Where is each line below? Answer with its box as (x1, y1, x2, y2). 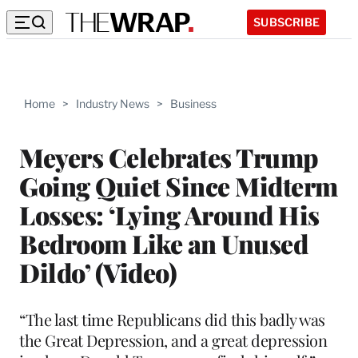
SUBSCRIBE (253, 14, 320, 29)
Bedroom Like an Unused (19, 225, 308, 261)
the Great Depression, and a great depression (19, 328, 327, 351)
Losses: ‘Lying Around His (19, 197, 320, 232)
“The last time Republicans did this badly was (19, 308, 325, 330)
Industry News (76, 97, 149, 110)
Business (170, 97, 217, 110)
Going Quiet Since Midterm (19, 168, 338, 203)
